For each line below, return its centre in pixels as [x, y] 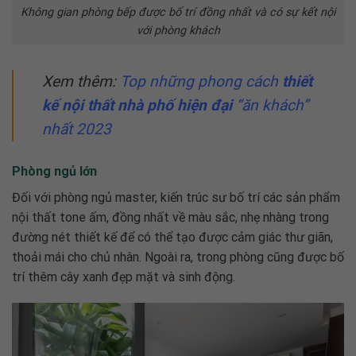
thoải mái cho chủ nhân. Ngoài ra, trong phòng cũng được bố [178, 257]
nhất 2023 [77, 129]
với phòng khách [178, 30]
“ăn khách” [270, 105]
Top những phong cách [201, 81]
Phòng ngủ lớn [54, 171]
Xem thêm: [81, 81]
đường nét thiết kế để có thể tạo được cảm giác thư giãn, [172, 237]
